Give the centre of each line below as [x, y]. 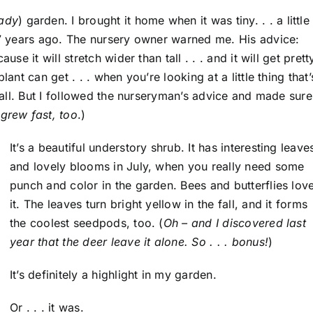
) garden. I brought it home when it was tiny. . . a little [164, 21]
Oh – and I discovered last [234, 223]
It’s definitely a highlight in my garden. [113, 275]
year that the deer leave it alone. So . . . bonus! [139, 242]
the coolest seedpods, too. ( [87, 223]
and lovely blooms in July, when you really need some [157, 167]
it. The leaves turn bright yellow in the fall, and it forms [159, 204]
